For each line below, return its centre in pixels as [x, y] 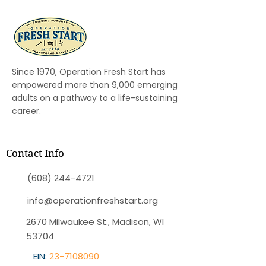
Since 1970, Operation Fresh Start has [89, 72]
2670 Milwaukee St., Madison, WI [95, 222]
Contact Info [35, 153]
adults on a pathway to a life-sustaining [95, 98]
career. [26, 111]
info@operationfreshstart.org [93, 200]
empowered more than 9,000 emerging [95, 85]
